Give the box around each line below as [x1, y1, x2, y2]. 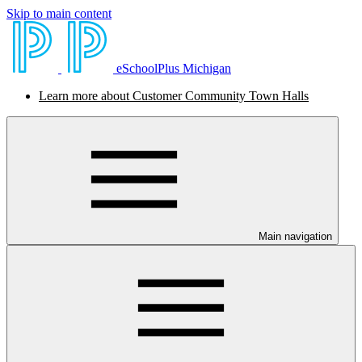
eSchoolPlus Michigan [116, 61, 231, 75]
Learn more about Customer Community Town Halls [39, 89, 309, 103]
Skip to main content [6, 6, 112, 20]
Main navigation [259, 230, 332, 242]
